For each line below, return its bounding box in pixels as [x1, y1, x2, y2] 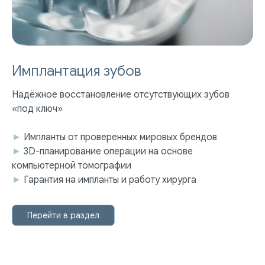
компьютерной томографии [12, 160, 131, 172]
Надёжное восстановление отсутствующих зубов [12, 89, 230, 101]
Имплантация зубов [12, 62, 141, 80]
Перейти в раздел [27, 210, 99, 221]
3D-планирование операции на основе [24, 146, 193, 158]
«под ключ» [12, 103, 63, 115]
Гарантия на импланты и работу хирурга [24, 174, 196, 186]
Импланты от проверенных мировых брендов [24, 131, 217, 144]
